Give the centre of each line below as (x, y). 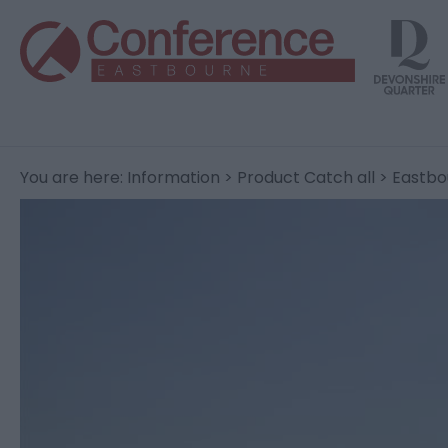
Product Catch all (306, 178)
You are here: (73, 178)
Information (173, 178)
